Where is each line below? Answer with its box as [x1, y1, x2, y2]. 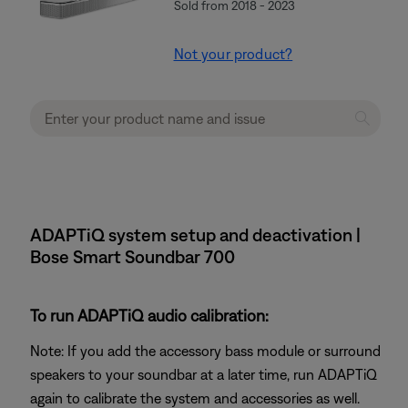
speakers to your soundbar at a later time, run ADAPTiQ [30, 366, 377, 382]
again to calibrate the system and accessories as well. [30, 390, 360, 406]
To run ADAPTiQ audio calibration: [30, 306, 269, 325]
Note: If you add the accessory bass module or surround [30, 342, 381, 359]
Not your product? [173, 46, 293, 62]
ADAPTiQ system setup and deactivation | [30, 224, 361, 245]
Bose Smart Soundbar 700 [30, 246, 235, 267]
